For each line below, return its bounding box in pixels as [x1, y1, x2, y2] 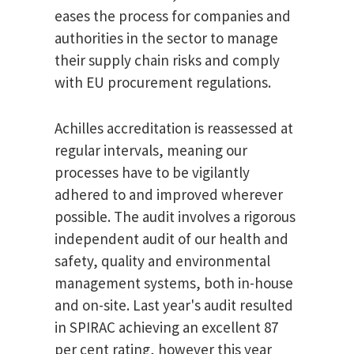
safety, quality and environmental [55, 251, 270, 271]
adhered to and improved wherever [55, 185, 283, 205]
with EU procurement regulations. [55, 73, 271, 92]
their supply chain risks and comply [55, 51, 280, 70]
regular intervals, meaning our [55, 141, 247, 160]
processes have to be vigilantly [55, 163, 250, 183]
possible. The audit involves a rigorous [55, 207, 296, 227]
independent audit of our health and [55, 229, 288, 249]
